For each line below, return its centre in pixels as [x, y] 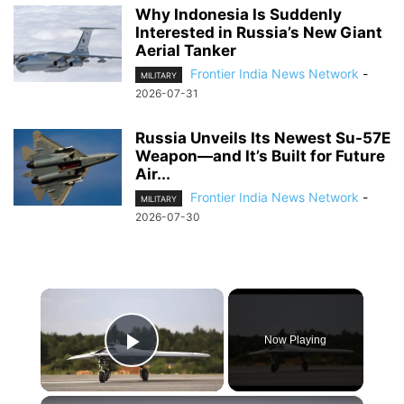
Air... [153, 174]
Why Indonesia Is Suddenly [239, 15]
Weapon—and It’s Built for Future [260, 156]
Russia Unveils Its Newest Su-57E [263, 138]
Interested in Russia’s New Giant [259, 33]
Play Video [197, 367]
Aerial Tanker [186, 51]
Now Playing [296, 340]
